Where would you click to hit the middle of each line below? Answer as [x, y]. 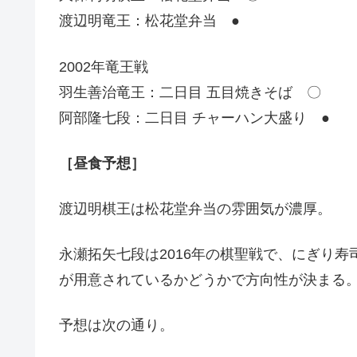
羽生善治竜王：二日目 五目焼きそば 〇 [190, 92]
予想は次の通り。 [116, 326]
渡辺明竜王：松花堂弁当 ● [149, 21]
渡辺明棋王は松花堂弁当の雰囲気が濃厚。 [195, 209]
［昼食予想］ [102, 163]
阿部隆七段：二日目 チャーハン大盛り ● [194, 118]
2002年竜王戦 [104, 67]
